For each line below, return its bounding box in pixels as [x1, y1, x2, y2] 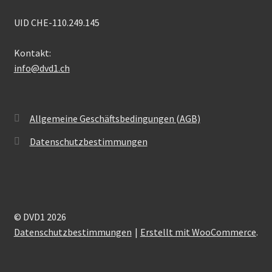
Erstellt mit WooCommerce [140, 226, 256, 239]
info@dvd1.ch [13, 61, 70, 74]
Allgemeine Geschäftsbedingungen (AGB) [29, 112, 200, 125]
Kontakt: [13, 46, 51, 59]
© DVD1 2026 [13, 211, 66, 223]
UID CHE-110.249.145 [13, 16, 100, 29]
